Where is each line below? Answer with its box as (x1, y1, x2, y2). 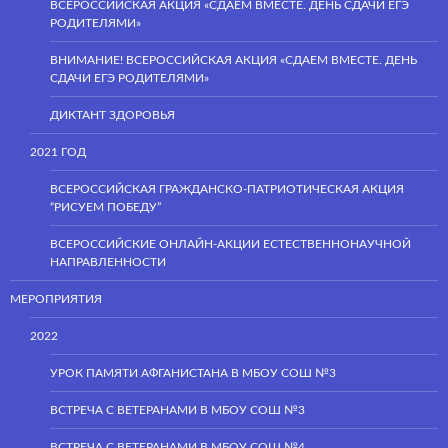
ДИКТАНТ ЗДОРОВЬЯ (50, 108, 175, 121)
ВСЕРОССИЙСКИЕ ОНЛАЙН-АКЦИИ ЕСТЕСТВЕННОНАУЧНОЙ (50, 237, 411, 250)
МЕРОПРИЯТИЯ (10, 292, 102, 305)
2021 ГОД (30, 145, 86, 158)
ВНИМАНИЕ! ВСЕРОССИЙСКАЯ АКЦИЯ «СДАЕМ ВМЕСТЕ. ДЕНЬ (50, 53, 417, 66)
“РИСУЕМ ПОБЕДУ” (50, 200, 161, 213)
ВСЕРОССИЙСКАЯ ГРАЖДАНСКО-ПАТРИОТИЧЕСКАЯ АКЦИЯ (50, 182, 404, 195)
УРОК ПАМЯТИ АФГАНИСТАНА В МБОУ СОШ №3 (50, 366, 336, 379)
